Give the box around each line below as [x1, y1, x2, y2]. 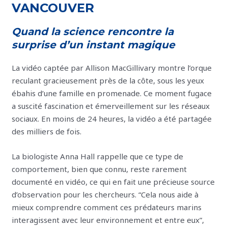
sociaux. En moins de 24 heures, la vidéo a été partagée [12, 113, 212, 124]
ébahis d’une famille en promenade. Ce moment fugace [12, 88, 212, 99]
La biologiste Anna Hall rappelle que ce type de [12, 151, 184, 162]
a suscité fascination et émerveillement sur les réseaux [12, 101, 210, 111]
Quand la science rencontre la [12, 25, 174, 38]
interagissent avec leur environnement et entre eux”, [12, 215, 205, 225]
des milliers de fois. [12, 126, 82, 137]
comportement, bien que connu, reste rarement [12, 164, 187, 175]
